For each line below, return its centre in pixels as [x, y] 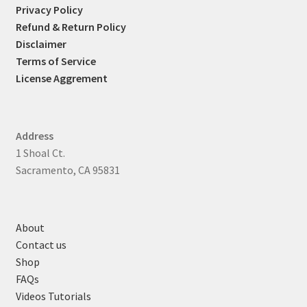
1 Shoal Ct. [40, 153]
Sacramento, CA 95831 [67, 170]
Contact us [41, 245]
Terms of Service [56, 61]
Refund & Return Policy [71, 26]
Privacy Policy [49, 9]
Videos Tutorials [53, 296]
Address [34, 136]
